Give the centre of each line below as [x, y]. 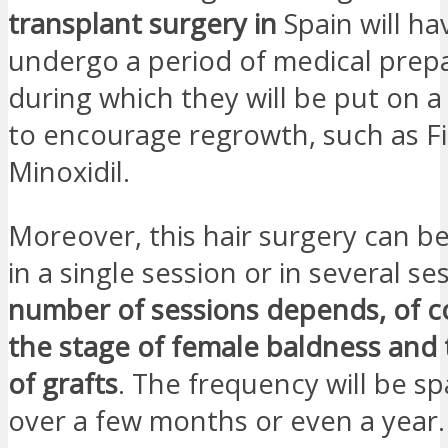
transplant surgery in [142, 23]
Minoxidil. [69, 171]
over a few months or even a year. [226, 420]
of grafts [63, 383]
